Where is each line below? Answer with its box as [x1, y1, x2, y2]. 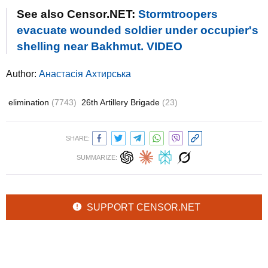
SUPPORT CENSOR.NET [87, 202, 200, 212]
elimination [8, 97, 51, 107]
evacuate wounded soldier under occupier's [17, 23, 258, 36]
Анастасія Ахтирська [39, 68, 131, 79]
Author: [6, 68, 39, 79]
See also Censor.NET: [17, 7, 138, 20]
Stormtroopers [138, 7, 218, 20]
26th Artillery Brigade [81, 97, 162, 107]
